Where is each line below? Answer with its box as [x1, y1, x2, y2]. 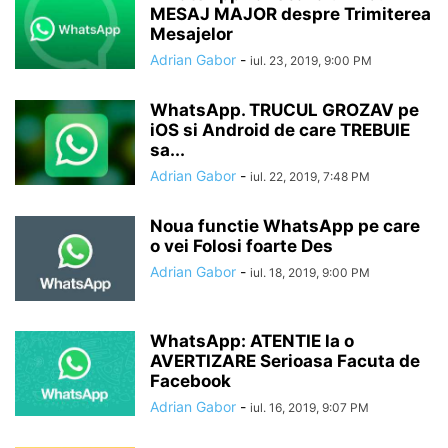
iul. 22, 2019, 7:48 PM [250, 169, 370, 184]
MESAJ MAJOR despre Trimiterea [150, 4, 431, 24]
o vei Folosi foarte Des [150, 236, 333, 256]
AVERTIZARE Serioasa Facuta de [150, 351, 420, 371]
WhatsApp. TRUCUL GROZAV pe [150, 100, 419, 120]
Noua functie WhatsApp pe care [150, 216, 420, 236]
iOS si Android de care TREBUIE [150, 120, 410, 140]
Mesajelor [150, 24, 233, 44]
